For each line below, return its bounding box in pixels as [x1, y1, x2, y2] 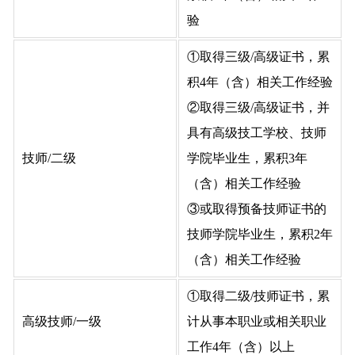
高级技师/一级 [22, 314, 101, 328]
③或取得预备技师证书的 [187, 201, 326, 216]
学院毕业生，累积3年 [187, 151, 307, 165]
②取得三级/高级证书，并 [187, 100, 330, 114]
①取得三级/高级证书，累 [187, 49, 330, 63]
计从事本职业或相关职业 [187, 314, 326, 328]
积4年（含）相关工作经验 [187, 74, 333, 89]
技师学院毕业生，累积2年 [187, 227, 333, 241]
